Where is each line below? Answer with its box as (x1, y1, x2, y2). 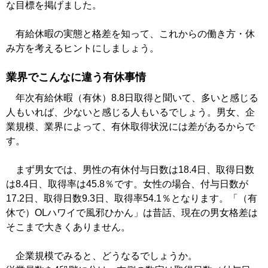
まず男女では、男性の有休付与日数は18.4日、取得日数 (6, 165, 254, 175)
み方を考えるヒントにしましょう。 (6, 43, 159, 54)
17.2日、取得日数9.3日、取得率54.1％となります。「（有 (6, 193, 257, 204)
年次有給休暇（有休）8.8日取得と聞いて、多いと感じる (6, 93, 258, 103)
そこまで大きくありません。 (6, 222, 130, 233)
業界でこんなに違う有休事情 (6, 71, 146, 84)
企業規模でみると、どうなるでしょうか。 (6, 251, 197, 261)
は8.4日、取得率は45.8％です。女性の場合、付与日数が (6, 179, 248, 190)
